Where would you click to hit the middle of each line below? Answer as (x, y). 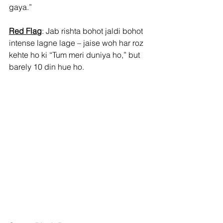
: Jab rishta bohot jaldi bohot (93, 31)
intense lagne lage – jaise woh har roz (77, 43)
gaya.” (20, 7)
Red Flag (25, 31)
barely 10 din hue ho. (47, 66)
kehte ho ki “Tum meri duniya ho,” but (75, 55)
